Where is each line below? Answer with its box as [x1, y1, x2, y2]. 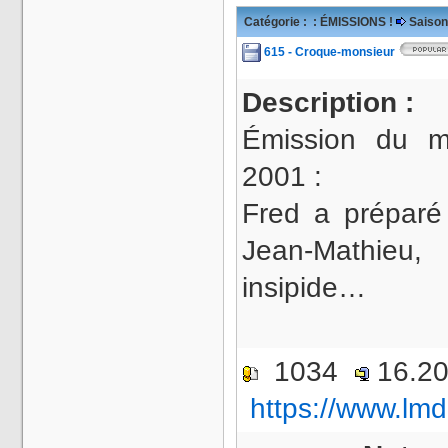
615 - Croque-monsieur [264, 45, 398, 59]
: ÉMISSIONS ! [310, 15, 396, 29]
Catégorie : [244, 15, 310, 29]
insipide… [242, 272, 366, 303]
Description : [242, 87, 422, 118]
